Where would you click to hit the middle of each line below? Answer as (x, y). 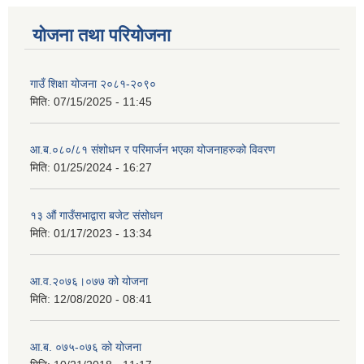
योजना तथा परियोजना (102, 35)
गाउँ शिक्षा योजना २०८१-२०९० (93, 83)
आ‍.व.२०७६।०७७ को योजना (89, 281)
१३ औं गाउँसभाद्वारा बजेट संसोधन (96, 215)
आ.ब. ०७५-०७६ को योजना (86, 347)
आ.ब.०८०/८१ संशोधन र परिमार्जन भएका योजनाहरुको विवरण (153, 149)
